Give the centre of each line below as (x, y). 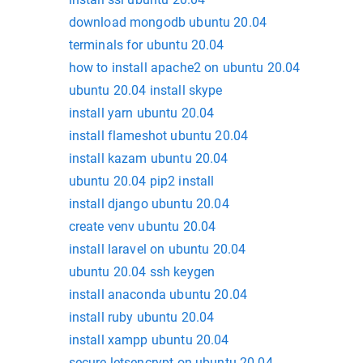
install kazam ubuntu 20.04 (148, 159)
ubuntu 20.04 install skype (145, 91)
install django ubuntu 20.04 (149, 204)
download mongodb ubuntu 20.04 (167, 23)
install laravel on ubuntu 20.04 (157, 250)
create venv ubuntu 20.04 (142, 227)
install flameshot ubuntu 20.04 (158, 136)
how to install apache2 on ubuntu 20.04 (184, 68)
